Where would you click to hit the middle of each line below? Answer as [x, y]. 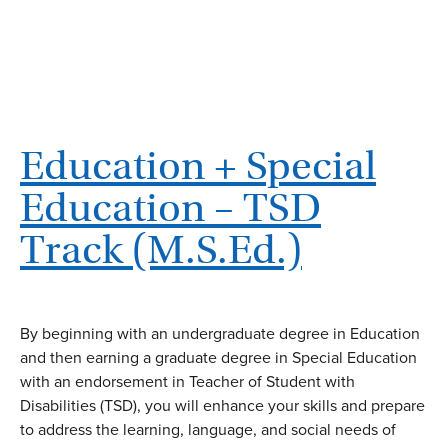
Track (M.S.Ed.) [161, 250]
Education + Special [198, 166]
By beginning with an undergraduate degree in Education [220, 334]
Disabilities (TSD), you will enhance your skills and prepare [222, 406]
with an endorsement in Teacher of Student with [187, 382]
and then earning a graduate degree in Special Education [218, 358]
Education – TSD [170, 208]
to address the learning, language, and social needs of [208, 430]
